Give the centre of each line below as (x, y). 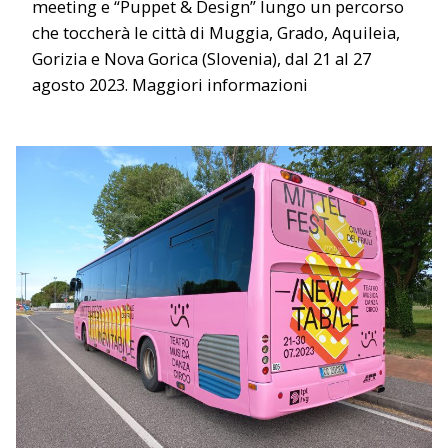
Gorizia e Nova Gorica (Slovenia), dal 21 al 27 (201, 58)
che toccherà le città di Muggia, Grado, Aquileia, (216, 32)
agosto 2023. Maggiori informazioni (170, 84)
